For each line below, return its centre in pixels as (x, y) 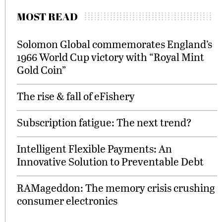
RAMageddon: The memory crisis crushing (116, 188)
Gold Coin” (41, 70)
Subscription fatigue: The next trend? (104, 122)
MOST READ (47, 17)
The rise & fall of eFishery (76, 96)
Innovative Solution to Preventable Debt (110, 162)
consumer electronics (67, 201)
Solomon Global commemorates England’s (114, 44)
